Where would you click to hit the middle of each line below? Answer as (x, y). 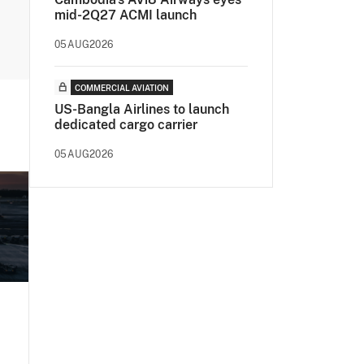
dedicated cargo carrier (126, 125)
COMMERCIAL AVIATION (122, 88)
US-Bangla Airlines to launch (142, 109)
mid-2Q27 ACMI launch (126, 15)
